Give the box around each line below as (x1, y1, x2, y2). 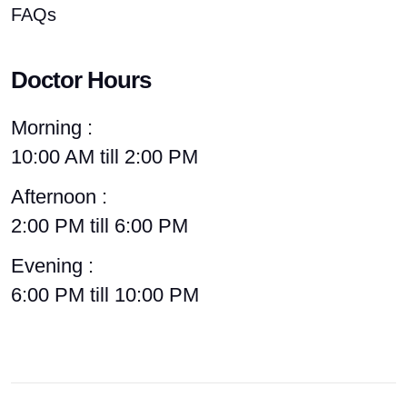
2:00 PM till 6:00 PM (11, 214, 188, 237)
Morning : (11, 116, 93, 139)
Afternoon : (11, 185, 107, 208)
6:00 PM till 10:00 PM (11, 283, 199, 306)
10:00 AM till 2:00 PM (11, 145, 198, 168)
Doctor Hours (11, 66, 151, 94)
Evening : (11, 254, 94, 277)
